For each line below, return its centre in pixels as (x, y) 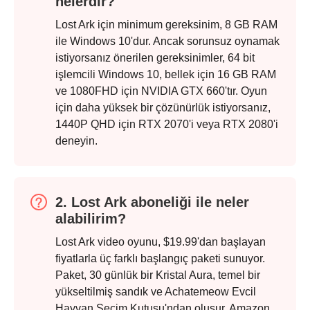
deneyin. (76, 141)
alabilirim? (91, 219)
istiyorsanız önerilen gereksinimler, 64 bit (155, 58)
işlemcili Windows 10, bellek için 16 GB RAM (166, 75)
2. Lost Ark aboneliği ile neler (152, 202)
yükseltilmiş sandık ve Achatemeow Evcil (156, 292)
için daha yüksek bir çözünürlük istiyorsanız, (163, 108)
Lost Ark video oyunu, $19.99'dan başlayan (161, 242)
